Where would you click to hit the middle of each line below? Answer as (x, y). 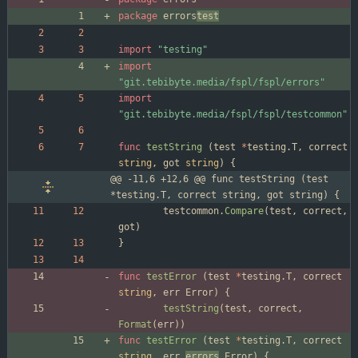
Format (135, 325)
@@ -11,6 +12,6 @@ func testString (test (219, 179)
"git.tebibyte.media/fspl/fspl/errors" (222, 83)
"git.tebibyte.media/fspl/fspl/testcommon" (233, 115)
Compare (244, 211)
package (138, 16)
